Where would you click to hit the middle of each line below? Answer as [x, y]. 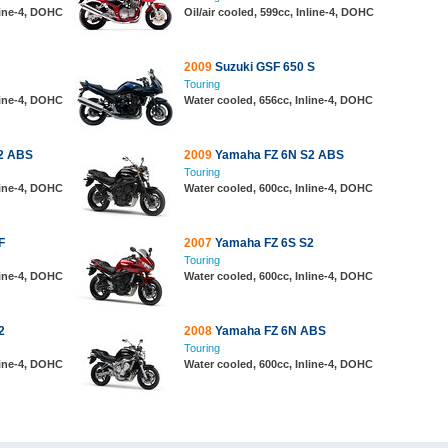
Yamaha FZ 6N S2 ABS [278, 155]
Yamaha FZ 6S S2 [263, 243]
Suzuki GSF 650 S [263, 67]
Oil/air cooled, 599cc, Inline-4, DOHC [279, 12]
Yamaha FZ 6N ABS [269, 331]
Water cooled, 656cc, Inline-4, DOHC [278, 100]
